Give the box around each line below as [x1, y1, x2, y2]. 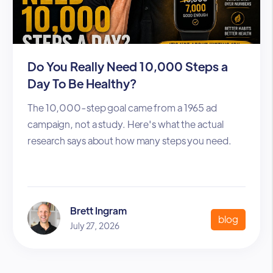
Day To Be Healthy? [27, 76, 136, 91]
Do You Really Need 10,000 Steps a [27, 58, 228, 74]
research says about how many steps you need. [27, 134, 232, 147]
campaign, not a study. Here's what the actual [27, 118, 224, 131]
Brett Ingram [70, 204, 127, 218]
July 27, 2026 [70, 220, 119, 232]
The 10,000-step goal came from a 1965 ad [27, 101, 217, 115]
